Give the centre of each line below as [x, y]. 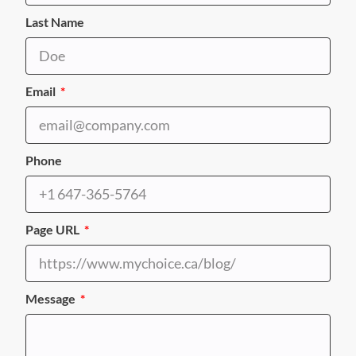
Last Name [55, 22]
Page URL [54, 229]
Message [52, 298]
